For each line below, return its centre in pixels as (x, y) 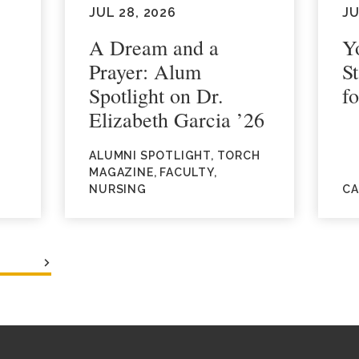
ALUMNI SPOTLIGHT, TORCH (175, 155)
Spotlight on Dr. (157, 95)
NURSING (118, 189)
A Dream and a (154, 47)
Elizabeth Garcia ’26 (177, 119)
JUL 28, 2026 (133, 12)
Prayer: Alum (145, 71)
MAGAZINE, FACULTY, (153, 172)
